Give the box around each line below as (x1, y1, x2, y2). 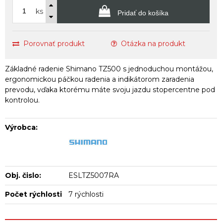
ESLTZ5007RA (68, 171, 119, 180)
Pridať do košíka (115, 9, 168, 17)
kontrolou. (5, 96, 40, 105)
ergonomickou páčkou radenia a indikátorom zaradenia (5, 75, 194, 84)
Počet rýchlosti (5, 190, 62, 199)
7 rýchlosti (68, 190, 104, 199)
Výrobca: (5, 123, 38, 132)
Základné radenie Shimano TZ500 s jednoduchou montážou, (5, 64, 213, 73)
